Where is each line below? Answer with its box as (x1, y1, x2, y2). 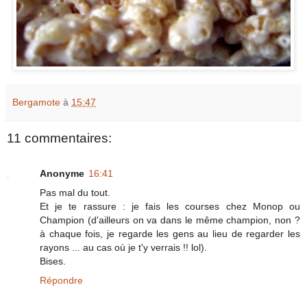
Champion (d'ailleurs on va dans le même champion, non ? (40, 214, 300, 226)
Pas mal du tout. (40, 187, 110, 199)
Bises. (40, 256, 66, 267)
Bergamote (12, 96, 60, 108)
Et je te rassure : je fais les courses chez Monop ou (40, 201, 300, 212)
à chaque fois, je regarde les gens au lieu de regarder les (40, 228, 300, 240)
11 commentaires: (7, 130, 112, 145)
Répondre (40, 275, 83, 286)
